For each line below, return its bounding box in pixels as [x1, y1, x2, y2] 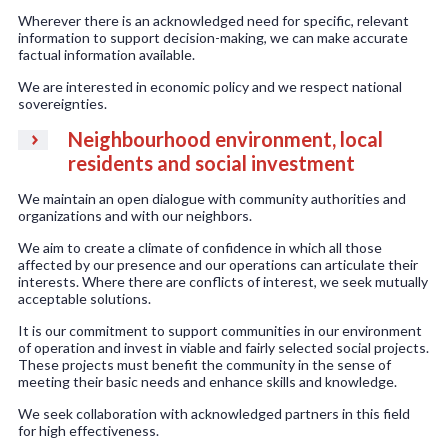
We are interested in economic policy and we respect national [18, 78, 402, 96]
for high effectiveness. [18, 422, 159, 440]
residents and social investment [68, 151, 355, 176]
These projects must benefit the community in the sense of [18, 356, 391, 374]
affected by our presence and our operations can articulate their [18, 256, 418, 274]
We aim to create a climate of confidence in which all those [18, 239, 382, 257]
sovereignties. [18, 95, 107, 113]
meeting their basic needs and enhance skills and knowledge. [18, 373, 397, 391]
